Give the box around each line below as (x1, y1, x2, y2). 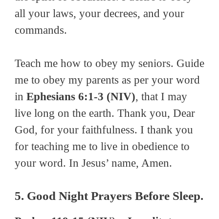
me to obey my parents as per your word (15, 74, 200, 87)
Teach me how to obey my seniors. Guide (15, 57, 204, 70)
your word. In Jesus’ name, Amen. (15, 157, 172, 170)
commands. (15, 23, 67, 36)
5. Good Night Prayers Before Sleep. (15, 189, 203, 202)
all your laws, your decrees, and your (15, 7, 184, 20)
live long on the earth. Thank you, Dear (15, 107, 195, 120)
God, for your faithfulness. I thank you (15, 124, 193, 136)
